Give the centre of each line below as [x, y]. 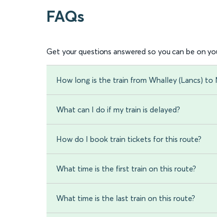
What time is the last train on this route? [126, 198]
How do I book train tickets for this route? [129, 139]
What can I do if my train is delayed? [118, 110]
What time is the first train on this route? [126, 169]
